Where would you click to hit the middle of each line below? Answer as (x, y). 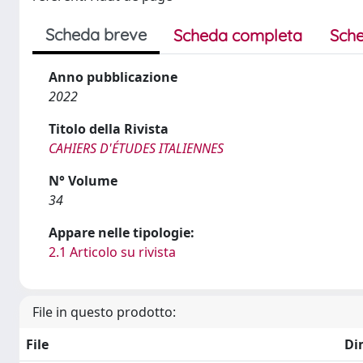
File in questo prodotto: (104, 312)
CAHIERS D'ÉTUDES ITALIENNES (136, 148)
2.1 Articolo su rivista (112, 252)
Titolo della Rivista (109, 128)
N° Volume (83, 180)
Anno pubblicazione (113, 77)
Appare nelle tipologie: (122, 232)
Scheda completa (238, 35)
